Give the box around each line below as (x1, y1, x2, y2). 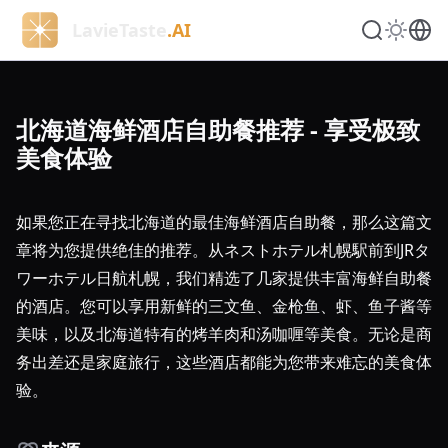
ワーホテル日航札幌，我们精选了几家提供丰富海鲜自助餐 (16, 267, 432, 289)
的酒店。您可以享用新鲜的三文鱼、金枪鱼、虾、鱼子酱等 (16, 295, 432, 317)
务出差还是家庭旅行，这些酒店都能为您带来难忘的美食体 (16, 351, 432, 373)
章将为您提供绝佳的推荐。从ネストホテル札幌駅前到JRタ (16, 239, 430, 261)
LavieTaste (72, 17, 167, 42)
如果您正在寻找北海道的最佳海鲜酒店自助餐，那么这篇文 (16, 211, 432, 233)
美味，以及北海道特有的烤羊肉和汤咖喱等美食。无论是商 (16, 323, 432, 345)
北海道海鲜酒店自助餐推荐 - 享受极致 (16, 113, 420, 146)
